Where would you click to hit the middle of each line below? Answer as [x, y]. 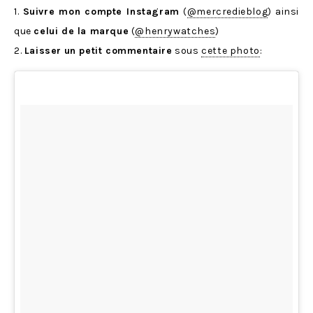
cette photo [231, 51]
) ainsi [284, 12]
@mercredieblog [227, 12]
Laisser [43, 51]
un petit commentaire [118, 51]
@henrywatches [175, 31]
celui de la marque [81, 31]
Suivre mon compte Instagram [101, 12]
